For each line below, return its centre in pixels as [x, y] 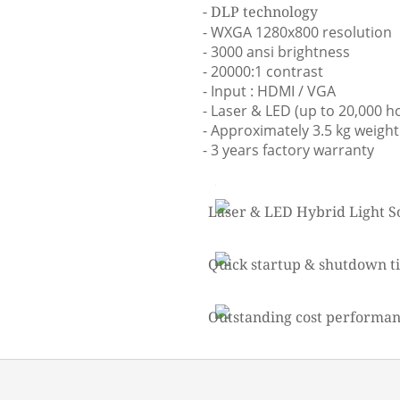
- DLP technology [260, 12]
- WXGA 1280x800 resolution [297, 32]
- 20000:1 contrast [263, 71]
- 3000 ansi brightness [276, 52]
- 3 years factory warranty [288, 150]
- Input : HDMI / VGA [269, 91]
